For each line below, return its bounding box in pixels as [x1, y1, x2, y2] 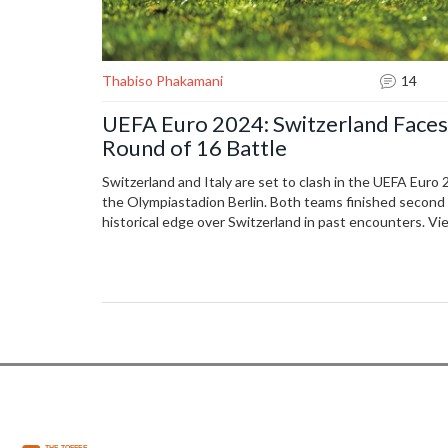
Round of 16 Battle [102, 134, 287, 162]
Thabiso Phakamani [102, 72, 223, 90]
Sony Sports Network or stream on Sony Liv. [102, 233, 374, 251]
